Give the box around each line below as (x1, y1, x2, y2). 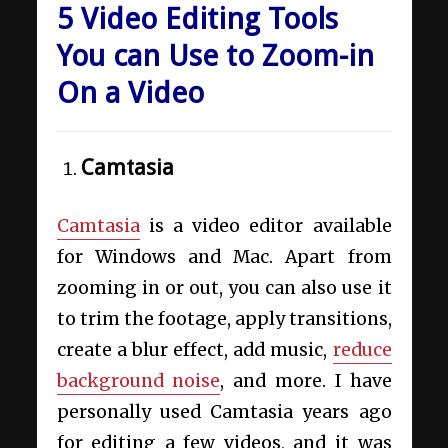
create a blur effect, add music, (56, 338, 333, 361)
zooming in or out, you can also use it (56, 276, 392, 299)
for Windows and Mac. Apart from (56, 245, 392, 268)
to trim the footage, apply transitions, (56, 307, 392, 330)
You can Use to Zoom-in (56, 37, 374, 73)
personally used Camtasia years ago (56, 400, 392, 423)
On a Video (56, 74, 204, 110)
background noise (56, 369, 221, 392)
